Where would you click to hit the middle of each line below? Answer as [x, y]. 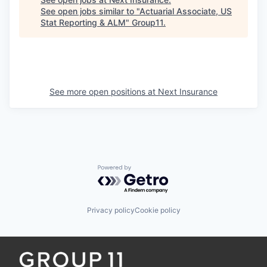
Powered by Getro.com [150, 170]
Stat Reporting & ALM [83, 22]
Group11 [148, 22]
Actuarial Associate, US [186, 11]
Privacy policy [111, 210]
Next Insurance [188, 91]
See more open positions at [104, 91]
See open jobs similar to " [90, 11]
